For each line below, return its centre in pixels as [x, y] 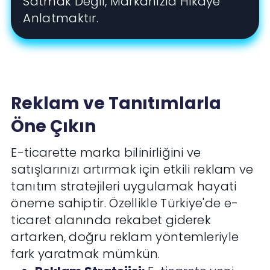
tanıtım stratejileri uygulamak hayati [124, 187]
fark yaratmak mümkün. [86, 254]
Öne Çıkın [54, 127]
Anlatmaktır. [61, 18]
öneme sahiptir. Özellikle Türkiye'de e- [125, 203]
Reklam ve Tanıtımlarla [116, 104]
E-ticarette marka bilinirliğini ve [106, 153]
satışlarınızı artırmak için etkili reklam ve [132, 170]
